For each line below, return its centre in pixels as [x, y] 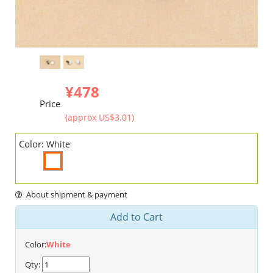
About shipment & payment [76, 195]
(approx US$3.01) [100, 118]
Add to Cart [136, 217]
